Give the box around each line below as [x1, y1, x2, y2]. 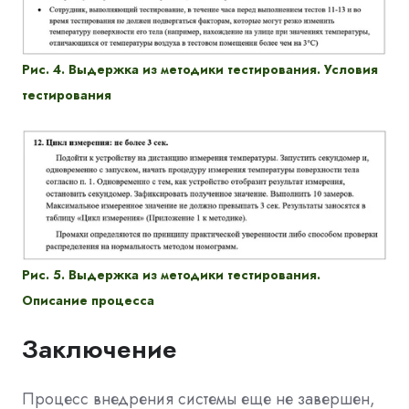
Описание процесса [22, 290, 154, 309]
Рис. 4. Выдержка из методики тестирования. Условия [22, 60, 378, 79]
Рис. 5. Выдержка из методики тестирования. [22, 265, 320, 284]
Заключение [22, 330, 177, 368]
